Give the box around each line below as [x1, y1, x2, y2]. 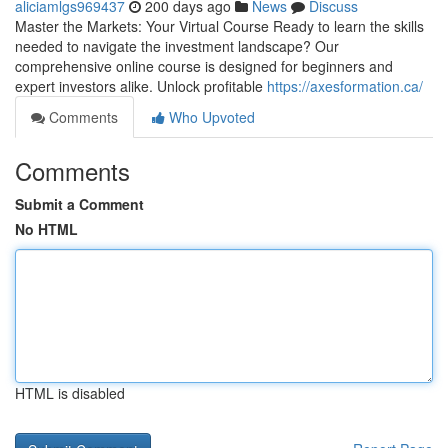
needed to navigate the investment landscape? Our [15, 36, 339, 56]
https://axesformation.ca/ [267, 76, 423, 96]
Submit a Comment [15, 194, 144, 214]
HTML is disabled [15, 383, 125, 403]
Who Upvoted [165, 107, 255, 127]
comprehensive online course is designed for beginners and [15, 56, 393, 76]
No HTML [15, 219, 78, 239]
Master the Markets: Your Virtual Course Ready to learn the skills [15, 16, 424, 36]
